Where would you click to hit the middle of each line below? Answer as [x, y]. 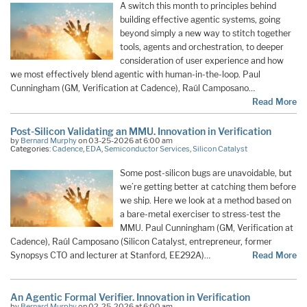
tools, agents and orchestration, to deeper [202, 47]
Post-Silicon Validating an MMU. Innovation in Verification [141, 131]
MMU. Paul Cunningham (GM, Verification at [207, 228]
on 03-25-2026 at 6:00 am [125, 140]
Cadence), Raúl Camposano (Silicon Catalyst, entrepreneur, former [141, 241]
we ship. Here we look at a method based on [206, 200]
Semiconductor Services [147, 148]
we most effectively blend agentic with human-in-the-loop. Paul [135, 74]
